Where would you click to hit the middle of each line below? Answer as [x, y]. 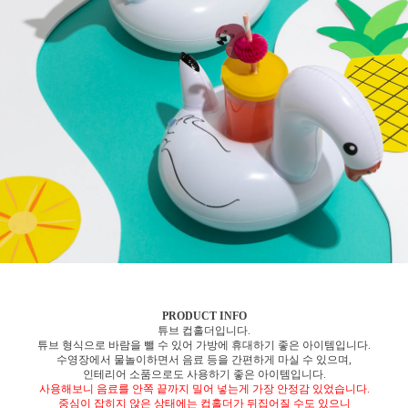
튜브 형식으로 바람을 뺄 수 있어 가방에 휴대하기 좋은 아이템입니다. [204, 345]
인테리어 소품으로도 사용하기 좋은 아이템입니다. [204, 374]
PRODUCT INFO [204, 316]
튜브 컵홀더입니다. [204, 330]
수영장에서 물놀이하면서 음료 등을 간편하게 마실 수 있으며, [204, 359]
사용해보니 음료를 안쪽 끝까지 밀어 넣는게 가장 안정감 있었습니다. [204, 388]
